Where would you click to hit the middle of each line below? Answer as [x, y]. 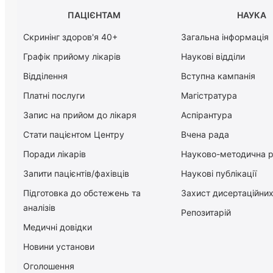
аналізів [39, 208]
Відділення [45, 76]
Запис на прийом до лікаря [80, 115]
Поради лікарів [55, 154]
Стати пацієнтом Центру [74, 135]
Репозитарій [206, 213]
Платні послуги [54, 96]
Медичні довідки [58, 227]
